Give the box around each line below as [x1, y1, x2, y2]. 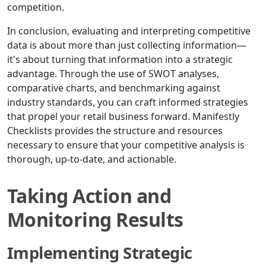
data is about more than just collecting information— [7, 39, 246, 52]
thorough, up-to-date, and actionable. [7, 153, 176, 166]
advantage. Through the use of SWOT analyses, [7, 67, 219, 81]
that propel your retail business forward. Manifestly [7, 110, 239, 123]
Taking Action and [7, 183, 172, 209]
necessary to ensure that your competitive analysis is [7, 138, 245, 152]
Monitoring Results [7, 207, 183, 233]
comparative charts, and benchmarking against [7, 81, 220, 95]
